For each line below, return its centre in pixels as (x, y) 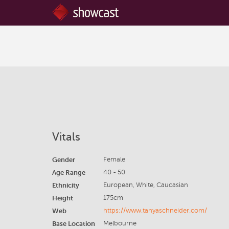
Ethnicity (66, 185)
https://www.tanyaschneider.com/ (155, 211)
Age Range (69, 173)
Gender (64, 160)
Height (63, 198)
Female (114, 159)
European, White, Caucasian (145, 185)
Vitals (66, 137)
